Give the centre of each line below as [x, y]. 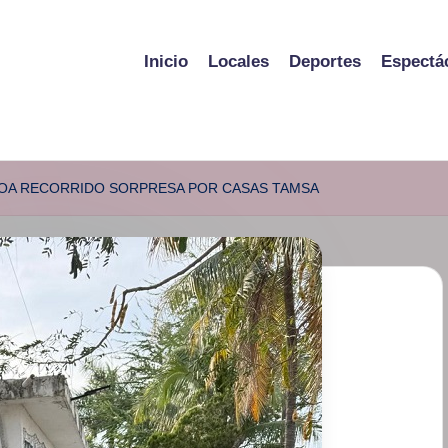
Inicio [166, 62]
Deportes [325, 62]
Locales [238, 62]
